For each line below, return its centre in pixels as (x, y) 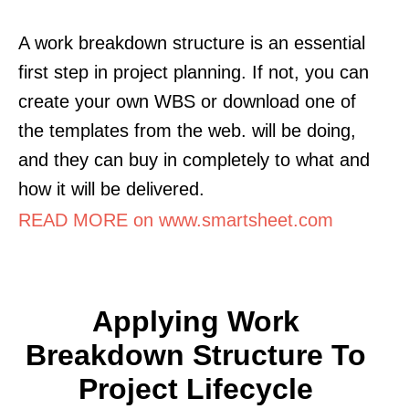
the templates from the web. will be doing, (187, 130)
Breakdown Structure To (195, 355)
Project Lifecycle (195, 388)
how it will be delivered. (111, 189)
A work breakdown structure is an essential (192, 42)
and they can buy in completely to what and (194, 159)
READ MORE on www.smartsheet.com (176, 220)
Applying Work (195, 321)
